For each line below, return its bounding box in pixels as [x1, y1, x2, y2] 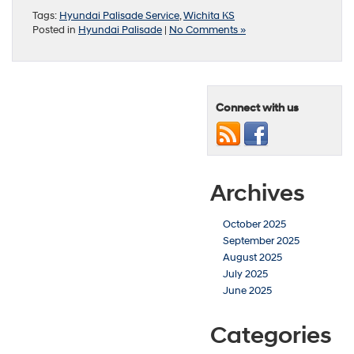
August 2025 [223, 250, 282, 264]
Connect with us [216, 100, 299, 115]
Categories [210, 320, 332, 350]
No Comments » [169, 23, 246, 36]
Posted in [32, 23, 78, 36]
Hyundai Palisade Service [59, 9, 179, 22]
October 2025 [223, 217, 286, 231]
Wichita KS [183, 9, 235, 22]
